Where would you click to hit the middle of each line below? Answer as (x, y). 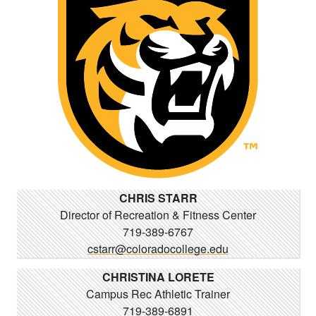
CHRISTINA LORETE (158, 277)
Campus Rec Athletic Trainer (158, 294)
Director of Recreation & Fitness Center (158, 215)
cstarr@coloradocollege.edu (158, 249)
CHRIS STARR (158, 198)
